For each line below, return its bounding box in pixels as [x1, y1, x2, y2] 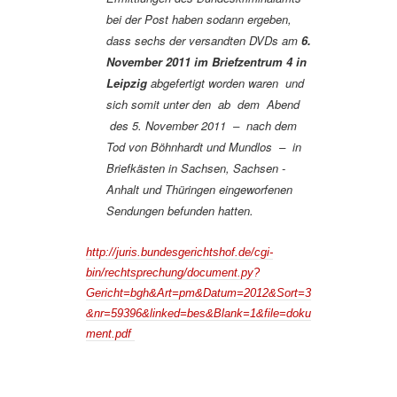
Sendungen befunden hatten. [106, 202, 253, 220]
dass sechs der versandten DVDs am [106, 32, 298, 50]
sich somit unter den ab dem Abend [106, 96, 300, 113]
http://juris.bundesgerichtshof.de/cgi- [86, 245, 273, 260]
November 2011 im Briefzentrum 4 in [106, 53, 307, 71]
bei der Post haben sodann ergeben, [106, 11, 292, 28]
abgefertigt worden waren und [151, 74, 304, 92]
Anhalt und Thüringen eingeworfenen [106, 181, 292, 198]
